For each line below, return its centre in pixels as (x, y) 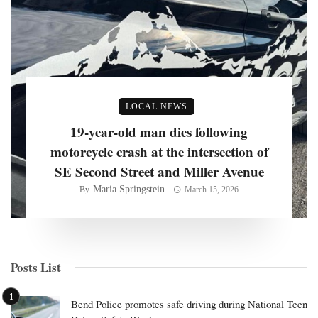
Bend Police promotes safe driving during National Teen (189, 303)
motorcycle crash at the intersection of (159, 151)
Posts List (36, 267)
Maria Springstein (129, 189)
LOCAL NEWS (156, 106)
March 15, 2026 (211, 189)
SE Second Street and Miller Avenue (159, 171)
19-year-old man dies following (159, 131)
